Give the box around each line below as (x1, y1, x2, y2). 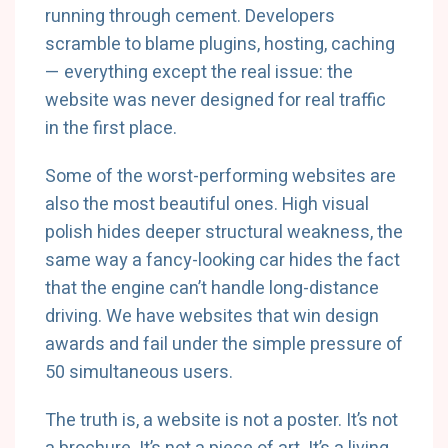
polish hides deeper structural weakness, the (45, 219, 403, 246)
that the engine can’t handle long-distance (45, 275, 379, 302)
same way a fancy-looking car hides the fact (45, 247, 400, 274)
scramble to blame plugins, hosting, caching (45, 31, 395, 58)
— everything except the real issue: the (45, 59, 353, 86)
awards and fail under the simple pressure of (45, 331, 403, 358)
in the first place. (45, 115, 177, 142)
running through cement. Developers (45, 3, 335, 30)
